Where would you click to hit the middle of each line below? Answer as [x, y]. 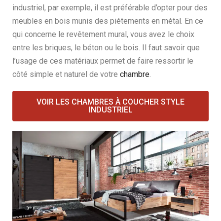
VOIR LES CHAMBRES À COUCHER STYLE [110, 102]
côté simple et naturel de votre [66, 74]
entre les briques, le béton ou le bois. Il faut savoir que [106, 48]
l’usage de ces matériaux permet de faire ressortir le [103, 61]
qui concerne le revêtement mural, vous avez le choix [103, 34]
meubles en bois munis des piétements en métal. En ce [108, 21]
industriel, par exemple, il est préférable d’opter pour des [110, 8]
